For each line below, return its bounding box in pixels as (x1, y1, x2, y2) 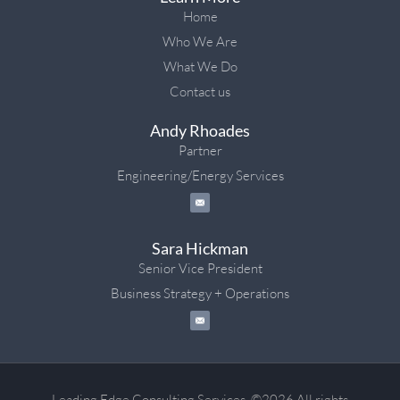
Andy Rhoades (150, 120, 250, 140)
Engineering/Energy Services (116, 166, 284, 184)
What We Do (162, 57, 237, 75)
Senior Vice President (137, 259, 262, 277)
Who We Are (162, 32, 237, 50)
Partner (178, 141, 222, 159)
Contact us (170, 82, 230, 100)
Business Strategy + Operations (111, 284, 289, 302)
